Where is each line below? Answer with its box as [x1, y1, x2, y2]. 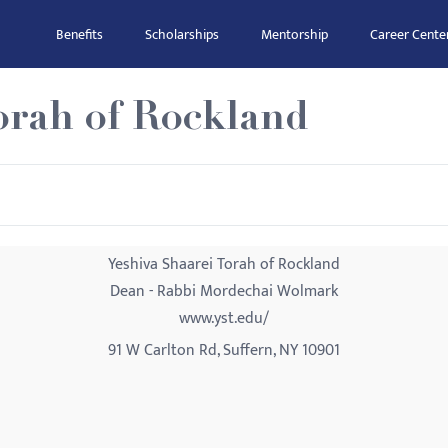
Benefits [56, 23, 103, 46]
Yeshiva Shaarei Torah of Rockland [108, 251, 340, 278]
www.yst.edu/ [179, 305, 269, 332]
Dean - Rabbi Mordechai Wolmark [110, 278, 338, 305]
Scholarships [145, 23, 219, 46]
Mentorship [261, 23, 328, 46]
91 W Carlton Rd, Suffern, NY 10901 [108, 337, 340, 364]
